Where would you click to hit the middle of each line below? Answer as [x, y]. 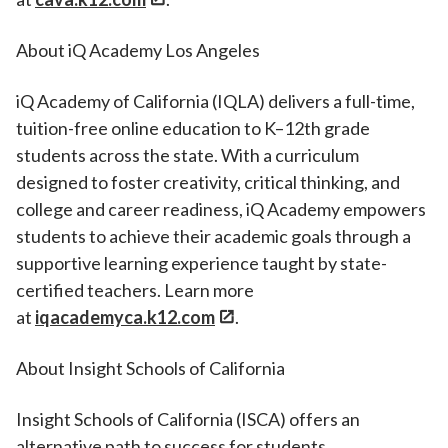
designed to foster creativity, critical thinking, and [208, 182]
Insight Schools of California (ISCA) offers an [188, 419]
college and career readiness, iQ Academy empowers [221, 209]
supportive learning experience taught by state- [201, 263]
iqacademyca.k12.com [125, 317]
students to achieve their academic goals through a [213, 236]
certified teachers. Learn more [135, 290]
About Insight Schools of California [152, 368]
